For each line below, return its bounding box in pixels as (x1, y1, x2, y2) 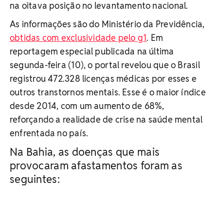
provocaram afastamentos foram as (10, 159, 182, 173)
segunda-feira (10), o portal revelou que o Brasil (10, 59, 200, 71)
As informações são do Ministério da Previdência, (10, 18, 205, 30)
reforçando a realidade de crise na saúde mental (10, 114, 203, 126)
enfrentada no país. (10, 127, 89, 139)
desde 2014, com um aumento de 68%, (10, 100, 164, 112)
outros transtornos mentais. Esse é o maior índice (10, 87, 206, 98)
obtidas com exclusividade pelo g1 (10, 32, 147, 44)
